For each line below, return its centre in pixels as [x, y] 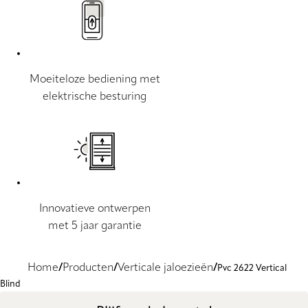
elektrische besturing [95, 97]
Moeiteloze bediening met [95, 80]
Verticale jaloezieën [165, 268]
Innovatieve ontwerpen [95, 209]
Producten [88, 268]
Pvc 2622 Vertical [252, 269]
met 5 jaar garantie [95, 227]
